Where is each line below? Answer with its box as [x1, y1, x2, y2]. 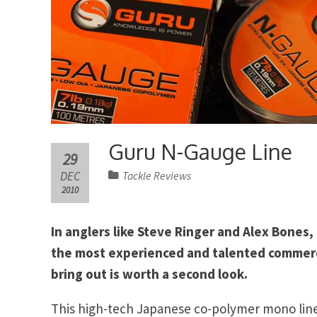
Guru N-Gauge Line [108, 138, 292, 166]
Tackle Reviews [122, 168, 192, 183]
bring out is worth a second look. [51, 265, 248, 282]
